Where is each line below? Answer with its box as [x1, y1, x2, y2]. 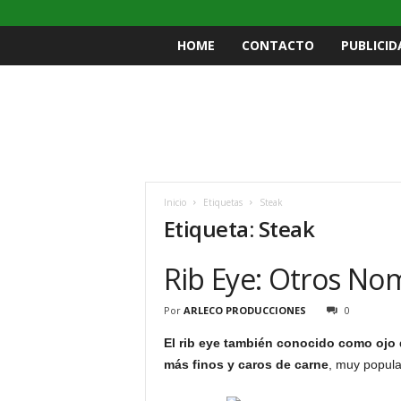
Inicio [163, 196, 186, 209]
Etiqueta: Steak [163, 214, 315, 243]
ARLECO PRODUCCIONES [183, 303, 306, 317]
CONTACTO [241, 37, 314, 54]
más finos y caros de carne [163, 357, 328, 371]
